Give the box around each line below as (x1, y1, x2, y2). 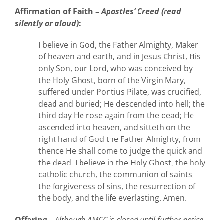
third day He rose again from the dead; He (38, 110, 194, 121)
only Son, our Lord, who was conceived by (38, 63, 192, 74)
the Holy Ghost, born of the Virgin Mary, (38, 75, 186, 86)
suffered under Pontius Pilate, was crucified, (38, 86, 201, 98)
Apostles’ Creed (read (101, 6, 181, 17)
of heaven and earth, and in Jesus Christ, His (38, 51, 201, 62)
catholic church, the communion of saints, (38, 169, 194, 180)
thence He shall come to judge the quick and (38, 145, 202, 157)
